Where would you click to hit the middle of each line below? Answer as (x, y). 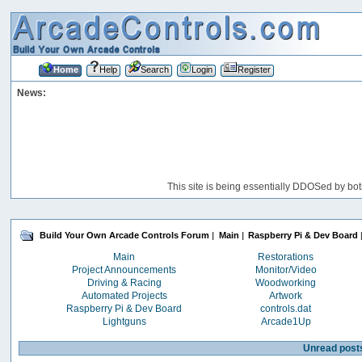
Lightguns (124, 321)
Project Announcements (124, 269)
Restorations (286, 257)
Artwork (286, 295)
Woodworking (286, 282)
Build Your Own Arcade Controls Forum (125, 236)
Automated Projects (124, 295)
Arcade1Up (286, 321)
